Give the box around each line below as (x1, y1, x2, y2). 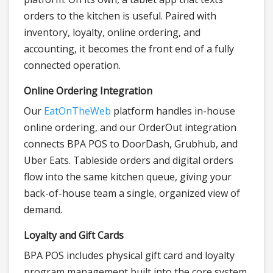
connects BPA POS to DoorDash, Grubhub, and (24, 137, 238, 151)
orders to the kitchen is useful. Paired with (24, 9, 216, 23)
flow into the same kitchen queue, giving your (24, 170, 232, 184)
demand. (24, 203, 62, 217)
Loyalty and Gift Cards (24, 229, 124, 243)
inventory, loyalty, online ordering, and (24, 26, 200, 40)
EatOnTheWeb (44, 104, 111, 118)
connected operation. (24, 58, 121, 73)
